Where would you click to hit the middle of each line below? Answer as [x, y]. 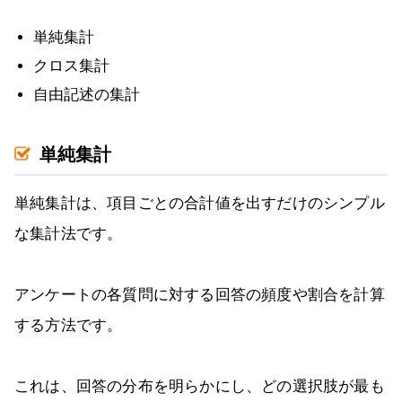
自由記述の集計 [87, 94]
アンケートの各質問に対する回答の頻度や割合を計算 [200, 294]
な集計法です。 [69, 233]
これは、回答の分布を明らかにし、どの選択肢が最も [200, 386]
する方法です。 [69, 325]
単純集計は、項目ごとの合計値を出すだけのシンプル [200, 203]
